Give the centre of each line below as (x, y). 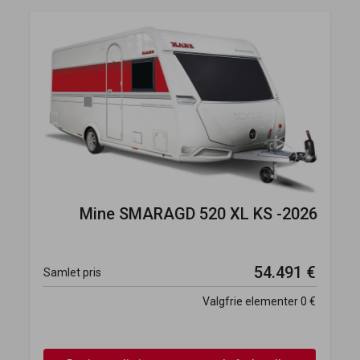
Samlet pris (73, 272)
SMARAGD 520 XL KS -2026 (216, 213)
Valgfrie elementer (251, 301)
